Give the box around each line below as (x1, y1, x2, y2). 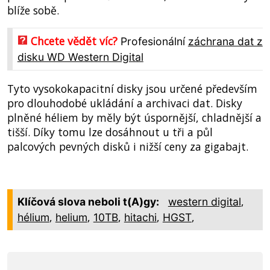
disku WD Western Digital (17, 51, 143, 64)
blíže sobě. (7, 2, 59, 17)
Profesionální (120, 35, 188, 48)
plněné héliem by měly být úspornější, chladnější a (7, 110, 262, 125)
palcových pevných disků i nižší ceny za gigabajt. (7, 139, 248, 154)
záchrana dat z (187, 35, 263, 48)
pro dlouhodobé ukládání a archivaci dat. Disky (7, 95, 242, 110)
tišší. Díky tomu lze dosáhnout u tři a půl (7, 124, 213, 139)
